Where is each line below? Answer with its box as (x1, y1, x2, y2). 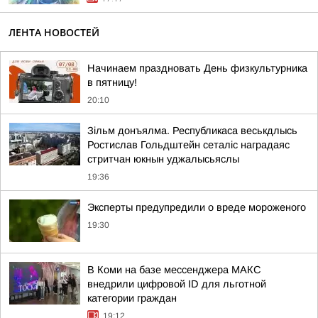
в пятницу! (87, 77, 137, 88)
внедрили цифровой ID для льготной (87, 278, 266, 290)
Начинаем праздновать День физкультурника (87, 62, 307, 74)
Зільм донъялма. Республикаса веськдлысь (87, 125, 297, 136)
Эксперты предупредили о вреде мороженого (87, 202, 306, 213)
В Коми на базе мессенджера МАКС (87, 264, 261, 275)
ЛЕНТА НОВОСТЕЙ (9, 26, 99, 39)
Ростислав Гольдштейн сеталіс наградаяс (87, 139, 290, 150)
